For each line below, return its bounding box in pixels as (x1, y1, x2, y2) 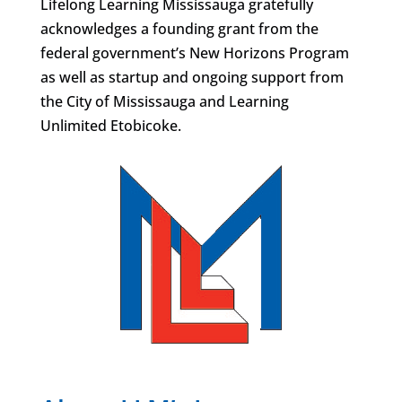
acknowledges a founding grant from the (39, 19, 319, 39)
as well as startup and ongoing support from (39, 67, 344, 88)
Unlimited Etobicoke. (39, 116, 181, 136)
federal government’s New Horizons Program (39, 43, 349, 64)
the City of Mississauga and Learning (39, 92, 289, 112)
